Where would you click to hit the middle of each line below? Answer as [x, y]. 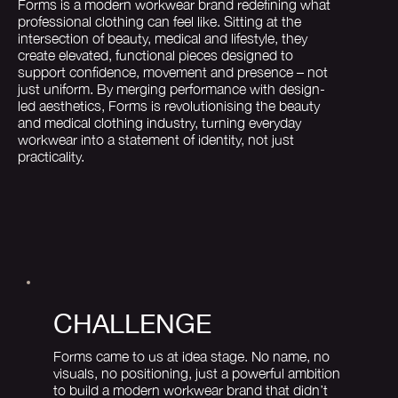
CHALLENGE [132, 322]
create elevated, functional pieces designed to [155, 55]
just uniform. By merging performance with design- [171, 88]
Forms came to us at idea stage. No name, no [191, 356]
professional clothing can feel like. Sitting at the [159, 21]
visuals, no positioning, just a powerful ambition [197, 373]
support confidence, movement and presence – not [173, 72]
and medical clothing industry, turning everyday [159, 122]
